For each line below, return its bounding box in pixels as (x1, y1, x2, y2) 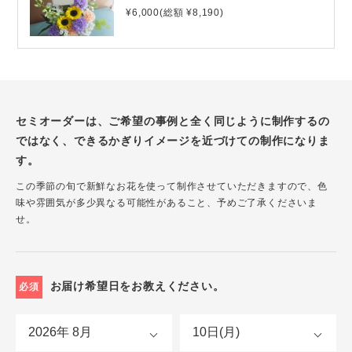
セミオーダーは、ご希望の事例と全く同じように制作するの (16, 115, 330, 127)
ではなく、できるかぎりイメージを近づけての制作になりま (16, 134, 330, 147)
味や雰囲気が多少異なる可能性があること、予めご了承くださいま (16, 197, 317, 208)
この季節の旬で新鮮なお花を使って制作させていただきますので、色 (16, 181, 328, 192)
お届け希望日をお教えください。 (49, 280, 225, 292)
